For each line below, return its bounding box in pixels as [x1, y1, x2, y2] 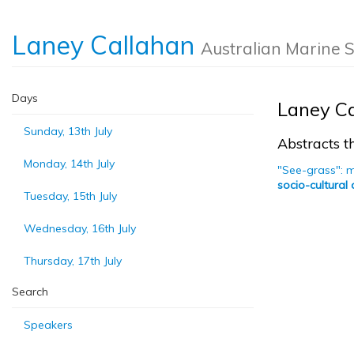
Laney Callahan [12, 29, 201, 61]
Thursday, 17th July [24, 254, 122, 268]
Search [12, 284, 48, 299]
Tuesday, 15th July [24, 189, 117, 203]
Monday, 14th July [24, 156, 115, 171]
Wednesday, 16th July [24, 221, 136, 235]
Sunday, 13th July [24, 124, 112, 138]
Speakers [24, 318, 73, 332]
